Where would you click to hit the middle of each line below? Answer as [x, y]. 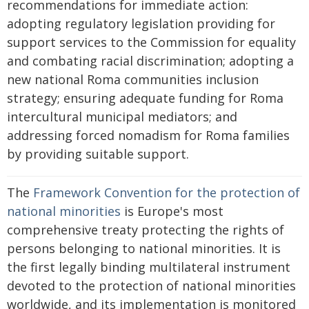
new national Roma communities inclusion [133, 79]
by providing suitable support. [98, 154]
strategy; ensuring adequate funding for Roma [145, 98]
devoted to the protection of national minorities [151, 286]
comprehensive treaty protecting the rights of [146, 230]
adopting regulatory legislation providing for [141, 23]
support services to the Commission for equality [151, 42]
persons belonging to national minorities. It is [144, 248]
